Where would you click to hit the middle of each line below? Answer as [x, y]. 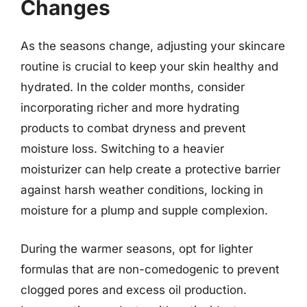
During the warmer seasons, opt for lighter [137, 248]
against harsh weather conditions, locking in [142, 190]
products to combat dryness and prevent [133, 128]
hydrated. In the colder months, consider [133, 87]
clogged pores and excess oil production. [134, 290]
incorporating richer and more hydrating [130, 108]
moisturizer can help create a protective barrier [150, 169]
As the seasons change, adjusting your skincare [153, 46]
